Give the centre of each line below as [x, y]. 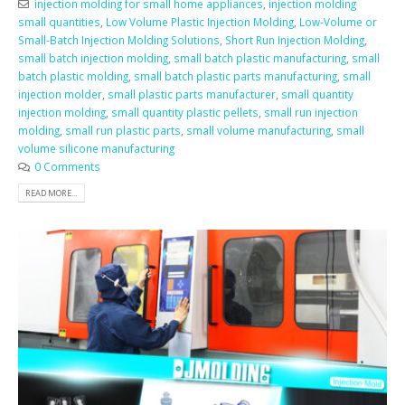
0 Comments [67, 167]
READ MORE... [52, 193]
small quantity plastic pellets [185, 113]
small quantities [59, 22]
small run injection [311, 113]
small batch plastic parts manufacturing [235, 76]
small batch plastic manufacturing [260, 58]
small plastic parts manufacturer [192, 94]
